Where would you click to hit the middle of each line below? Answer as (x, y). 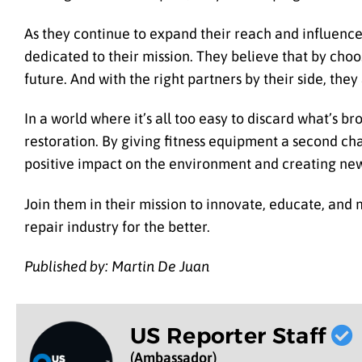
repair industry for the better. (117, 226)
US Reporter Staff (231, 335)
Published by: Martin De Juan (117, 267)
